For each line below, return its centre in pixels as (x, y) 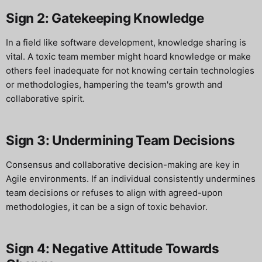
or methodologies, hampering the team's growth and (114, 85)
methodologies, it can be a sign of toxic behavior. (107, 206)
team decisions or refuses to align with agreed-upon (114, 192)
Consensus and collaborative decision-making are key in (123, 164)
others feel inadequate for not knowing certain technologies (130, 71)
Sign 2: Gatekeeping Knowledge (105, 18)
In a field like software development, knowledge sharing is (126, 43)
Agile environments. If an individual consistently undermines (131, 178)
